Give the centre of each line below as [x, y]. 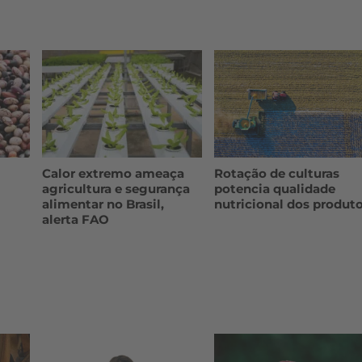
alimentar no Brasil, [103, 204]
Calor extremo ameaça [113, 173]
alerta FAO [75, 219]
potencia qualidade [275, 188]
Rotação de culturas [277, 173]
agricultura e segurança [116, 188]
